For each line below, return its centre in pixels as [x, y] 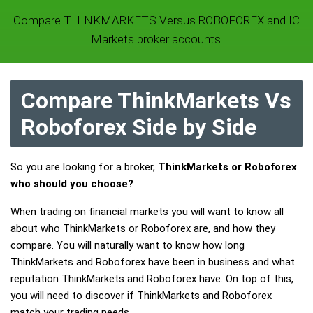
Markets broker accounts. [156, 39]
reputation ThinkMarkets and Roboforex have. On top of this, [152, 279]
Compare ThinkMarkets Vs [156, 101]
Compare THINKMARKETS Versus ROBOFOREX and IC [156, 20]
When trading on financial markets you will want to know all [147, 212]
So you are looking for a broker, [84, 167]
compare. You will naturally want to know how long [128, 245]
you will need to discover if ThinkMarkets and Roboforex [141, 296]
